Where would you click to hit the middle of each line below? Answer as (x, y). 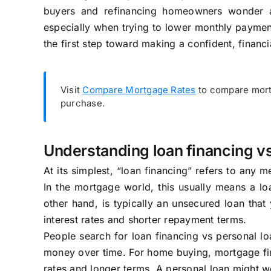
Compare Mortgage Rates (139, 90)
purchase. (83, 103)
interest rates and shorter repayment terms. (145, 219)
